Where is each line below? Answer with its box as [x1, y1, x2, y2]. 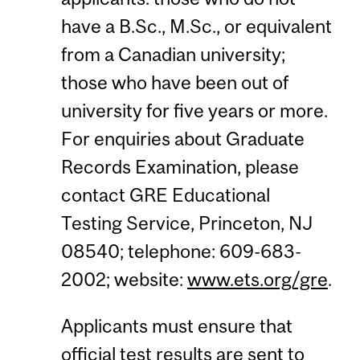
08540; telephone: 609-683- [60, 240, 301, 263]
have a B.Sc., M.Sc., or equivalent [60, 15, 332, 38]
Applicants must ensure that [60, 314, 292, 337]
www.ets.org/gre [186, 268, 328, 291]
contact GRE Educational [60, 184, 270, 207]
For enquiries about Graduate [60, 128, 305, 150]
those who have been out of [60, 72, 288, 94]
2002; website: [60, 268, 187, 291]
